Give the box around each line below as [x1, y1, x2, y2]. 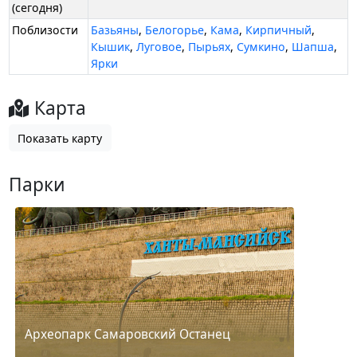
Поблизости [12, 22, 79, 38]
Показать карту [18, 130, 103, 146]
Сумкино [237, 39, 286, 55]
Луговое [136, 39, 182, 55]
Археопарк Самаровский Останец [24, 325, 230, 343]
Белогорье [145, 22, 205, 38]
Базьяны [91, 22, 139, 38]
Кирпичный [245, 22, 312, 38]
